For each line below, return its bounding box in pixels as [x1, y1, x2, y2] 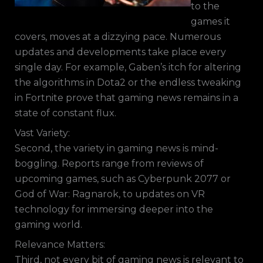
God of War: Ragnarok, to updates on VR [14, 188, 205, 200]
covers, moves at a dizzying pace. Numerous [14, 31, 221, 42]
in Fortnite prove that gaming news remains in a [14, 92, 238, 103]
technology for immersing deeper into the [14, 204, 213, 215]
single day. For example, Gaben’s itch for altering [14, 62, 241, 73]
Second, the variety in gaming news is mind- [14, 143, 218, 154]
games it [190, 16, 230, 27]
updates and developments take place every [14, 46, 226, 58]
